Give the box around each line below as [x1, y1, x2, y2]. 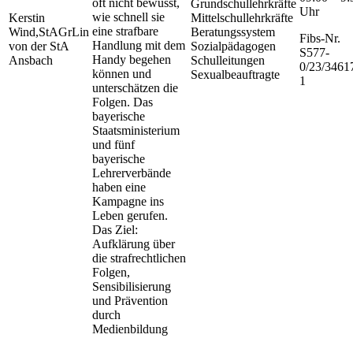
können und [92, 67, 151, 81]
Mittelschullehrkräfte [191, 11, 293, 25]
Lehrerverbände [92, 166, 171, 180]
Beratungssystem [191, 25, 275, 39]
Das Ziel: [92, 223, 138, 237]
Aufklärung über [92, 237, 175, 251]
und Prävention [92, 294, 168, 308]
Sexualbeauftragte [191, 68, 280, 82]
